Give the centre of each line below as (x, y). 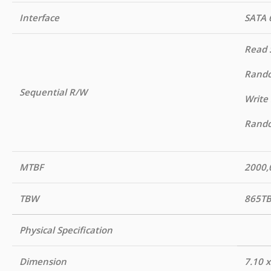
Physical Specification (66, 230)
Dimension (43, 261)
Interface (39, 17)
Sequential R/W (53, 92)
